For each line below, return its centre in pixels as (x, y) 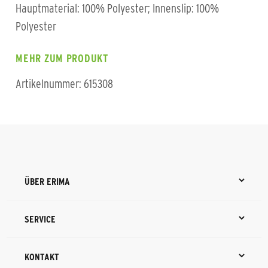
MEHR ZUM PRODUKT (62, 59)
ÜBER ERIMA (48, 181)
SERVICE (40, 219)
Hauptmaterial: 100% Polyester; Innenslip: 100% (118, 8)
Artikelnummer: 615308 (65, 84)
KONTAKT (42, 257)
